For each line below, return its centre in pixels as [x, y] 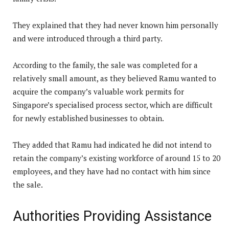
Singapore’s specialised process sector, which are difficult [113, 105]
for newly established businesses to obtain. [88, 118]
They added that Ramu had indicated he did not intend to [112, 144]
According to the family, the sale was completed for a [105, 65]
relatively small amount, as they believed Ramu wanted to [114, 78]
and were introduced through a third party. [88, 38]
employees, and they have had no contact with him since [112, 171]
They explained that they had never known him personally [116, 25]
